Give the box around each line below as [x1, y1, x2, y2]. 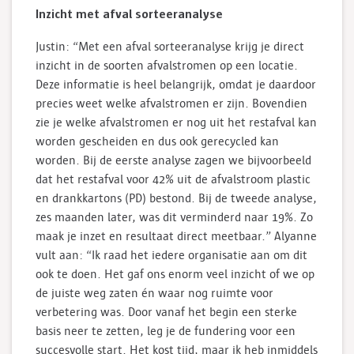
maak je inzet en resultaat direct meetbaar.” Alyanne [36, 230, 317, 243]
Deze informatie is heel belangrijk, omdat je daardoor [36, 78, 316, 92]
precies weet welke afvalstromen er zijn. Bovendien [36, 97, 307, 111]
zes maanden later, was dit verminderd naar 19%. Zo [36, 211, 313, 224]
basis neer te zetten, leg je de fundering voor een [36, 325, 296, 338]
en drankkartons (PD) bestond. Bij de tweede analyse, [36, 192, 317, 205]
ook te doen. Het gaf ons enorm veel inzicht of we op [36, 268, 314, 281]
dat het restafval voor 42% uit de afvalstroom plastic [36, 173, 311, 186]
